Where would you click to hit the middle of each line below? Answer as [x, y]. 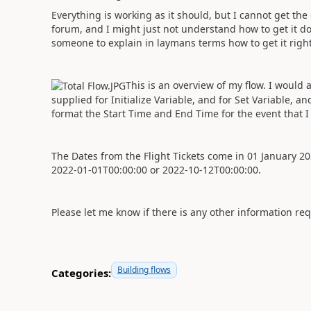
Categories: [81, 272]
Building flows [144, 270]
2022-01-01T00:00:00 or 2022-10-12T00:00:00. [157, 170]
